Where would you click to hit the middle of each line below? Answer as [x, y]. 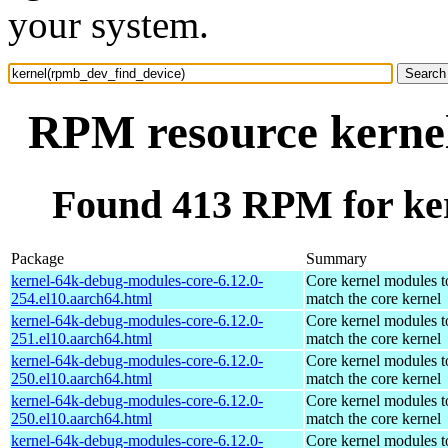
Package [37, 258]
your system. [108, 24]
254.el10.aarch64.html [81, 298]
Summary [336, 258]
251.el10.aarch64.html [81, 338]
